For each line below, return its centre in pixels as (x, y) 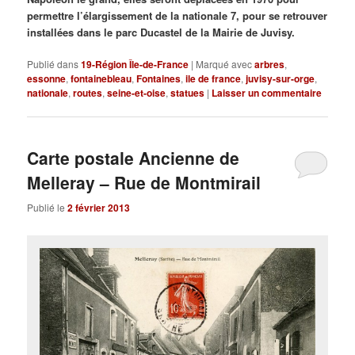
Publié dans (53, 64)
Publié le (48, 207)
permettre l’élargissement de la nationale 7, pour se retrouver (177, 15)
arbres (270, 65)
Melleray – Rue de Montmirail (144, 183)
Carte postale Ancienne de (134, 158)
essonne (47, 79)
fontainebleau (101, 79)
